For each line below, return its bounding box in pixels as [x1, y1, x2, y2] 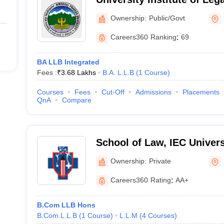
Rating [150, 176, 171, 184]
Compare [61, 96, 91, 104]
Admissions [135, 88, 171, 96]
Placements [182, 88, 219, 96]
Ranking [150, 33, 176, 41]
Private [148, 156, 171, 165]
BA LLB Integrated [36, 58, 99, 66]
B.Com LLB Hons [36, 201, 95, 209]
